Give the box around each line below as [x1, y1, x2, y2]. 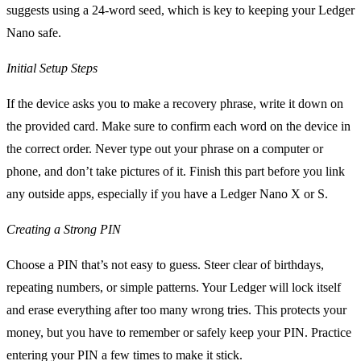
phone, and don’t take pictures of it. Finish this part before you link [6, 164, 345, 178]
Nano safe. [6, 25, 61, 39]
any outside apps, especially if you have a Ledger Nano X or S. [6, 186, 328, 201]
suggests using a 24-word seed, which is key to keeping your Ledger [6, 2, 355, 17]
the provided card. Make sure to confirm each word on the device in [6, 118, 351, 133]
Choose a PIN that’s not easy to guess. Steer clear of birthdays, [6, 257, 324, 272]
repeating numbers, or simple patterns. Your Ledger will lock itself [6, 280, 341, 294]
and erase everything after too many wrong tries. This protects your [6, 302, 346, 317]
